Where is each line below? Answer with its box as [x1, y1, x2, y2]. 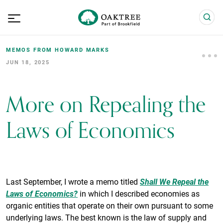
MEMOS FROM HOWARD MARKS [6, 46, 110, 53]
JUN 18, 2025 [6, 58, 50, 66]
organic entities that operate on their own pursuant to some [6, 200, 213, 211]
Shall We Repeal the [140, 176, 209, 187]
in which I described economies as [78, 188, 200, 199]
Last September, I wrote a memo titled [6, 176, 140, 187]
